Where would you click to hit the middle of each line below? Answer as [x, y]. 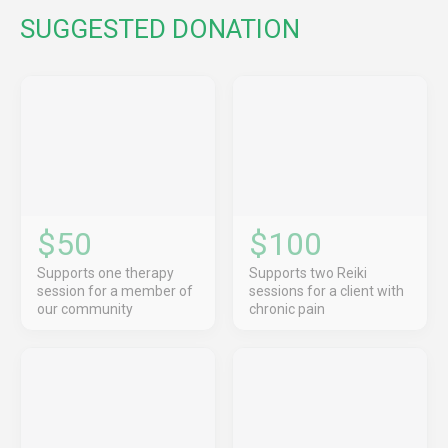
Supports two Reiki [308, 272]
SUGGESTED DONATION [160, 28]
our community [85, 308]
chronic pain [287, 308]
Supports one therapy [105, 272]
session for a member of [115, 290]
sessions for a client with [326, 290]
